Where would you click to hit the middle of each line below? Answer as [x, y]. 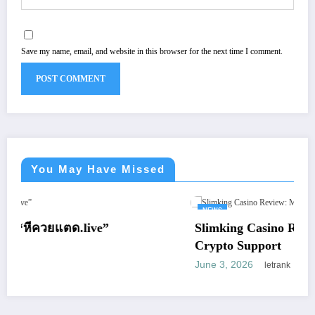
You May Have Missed [98, 169]
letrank [169, 265]
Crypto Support [129, 245]
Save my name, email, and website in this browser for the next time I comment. [152, 51]
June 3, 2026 [115, 264]
